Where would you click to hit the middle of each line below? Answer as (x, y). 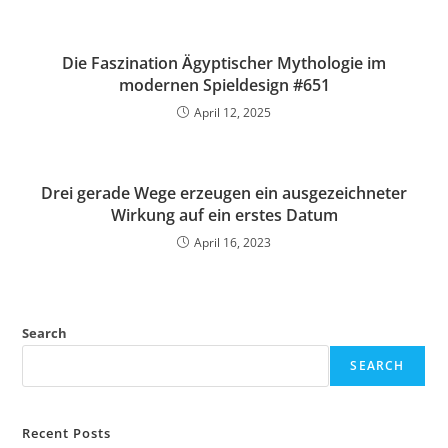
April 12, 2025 (232, 113)
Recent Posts (67, 433)
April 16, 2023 (232, 243)
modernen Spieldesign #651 (224, 85)
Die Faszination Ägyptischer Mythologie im (224, 63)
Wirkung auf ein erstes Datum (224, 215)
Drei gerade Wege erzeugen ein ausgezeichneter (224, 193)
